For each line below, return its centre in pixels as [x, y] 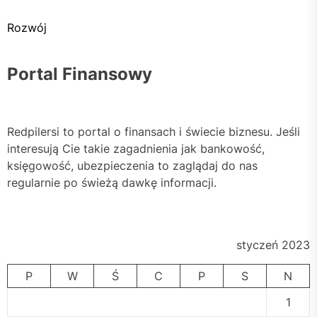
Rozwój [27, 27]
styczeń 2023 [273, 244]
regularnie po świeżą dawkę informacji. [112, 182]
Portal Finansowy [80, 74]
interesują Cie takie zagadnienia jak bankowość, [136, 148]
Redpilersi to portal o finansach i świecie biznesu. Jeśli [154, 131]
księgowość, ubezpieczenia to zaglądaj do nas [132, 165]
